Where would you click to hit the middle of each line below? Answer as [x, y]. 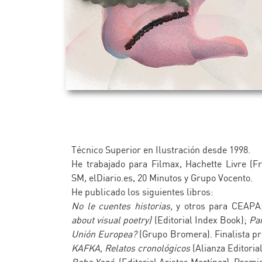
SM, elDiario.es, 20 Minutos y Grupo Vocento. [162, 178]
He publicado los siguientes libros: [142, 192]
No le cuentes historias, [122, 206]
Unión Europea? [106, 235]
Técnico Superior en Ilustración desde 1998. [161, 150]
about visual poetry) [113, 220]
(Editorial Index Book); [202, 220]
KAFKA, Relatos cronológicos [132, 249]
